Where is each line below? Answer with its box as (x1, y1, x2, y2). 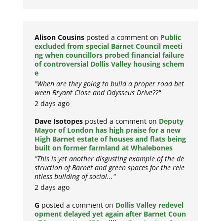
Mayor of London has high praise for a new (35, 125, 181, 135)
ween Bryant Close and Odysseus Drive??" (35, 87, 161, 97)
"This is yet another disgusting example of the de (35, 153, 184, 163)
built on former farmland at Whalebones (35, 143, 173, 152)
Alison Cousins (35, 32, 85, 42)
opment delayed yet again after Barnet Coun (35, 209, 186, 219)
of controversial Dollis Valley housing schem (35, 59, 185, 69)
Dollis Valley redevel (115, 200, 184, 210)
